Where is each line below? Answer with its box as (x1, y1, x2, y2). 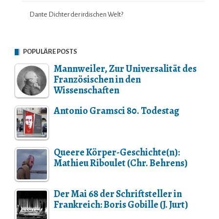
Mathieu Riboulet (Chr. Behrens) (54, 156, 188, 170)
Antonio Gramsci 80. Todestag (54, 104, 179, 118)
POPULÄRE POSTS (23, 48, 77, 56)
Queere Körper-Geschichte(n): (54, 146, 180, 159)
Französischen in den (54, 73, 141, 87)
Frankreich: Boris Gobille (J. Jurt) (54, 198, 188, 212)
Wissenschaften (54, 84, 119, 97)
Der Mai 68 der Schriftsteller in (54, 187, 182, 201)
